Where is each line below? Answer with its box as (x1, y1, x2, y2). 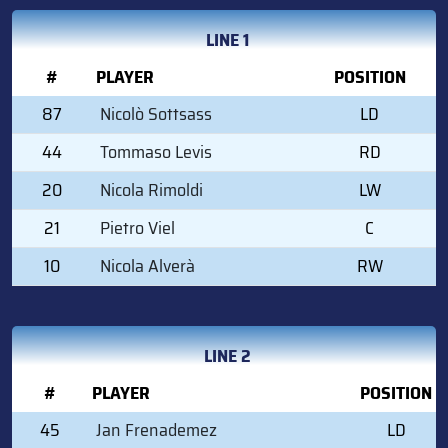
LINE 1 (205, 25, 249, 54)
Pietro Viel (100, 213, 175, 242)
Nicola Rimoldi (100, 175, 203, 204)
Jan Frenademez (96, 415, 217, 444)
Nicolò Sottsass (100, 99, 212, 128)
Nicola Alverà (100, 251, 195, 280)
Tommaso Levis (100, 137, 212, 166)
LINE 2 (203, 341, 251, 370)
